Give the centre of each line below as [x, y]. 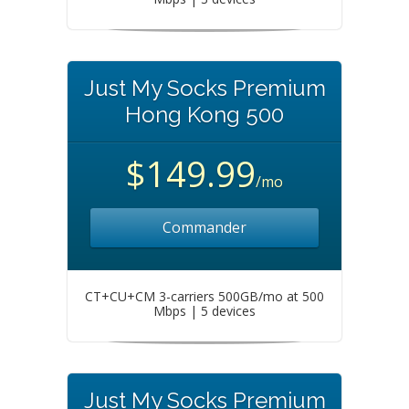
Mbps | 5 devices [204, 311]
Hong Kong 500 [204, 115]
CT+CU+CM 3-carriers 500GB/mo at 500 [204, 296]
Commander [204, 227]
